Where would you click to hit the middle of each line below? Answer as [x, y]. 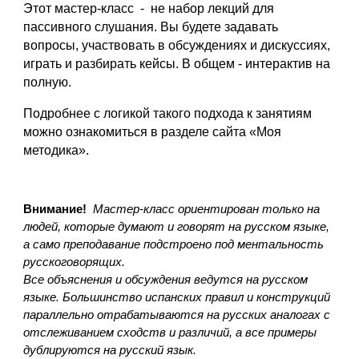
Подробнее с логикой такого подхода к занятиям [168, 113]
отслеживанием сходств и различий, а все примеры [170, 333]
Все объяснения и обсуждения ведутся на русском [166, 280]
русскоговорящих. [75, 262]
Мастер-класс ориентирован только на [207, 209]
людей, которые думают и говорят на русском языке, [177, 227]
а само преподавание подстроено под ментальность [174, 244]
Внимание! [58, 209]
